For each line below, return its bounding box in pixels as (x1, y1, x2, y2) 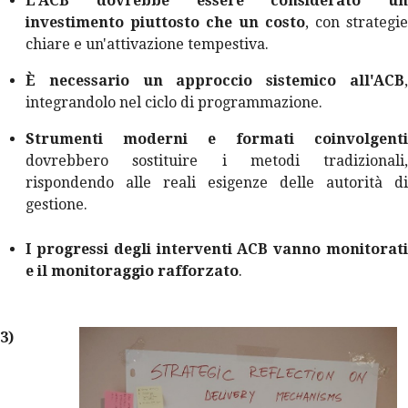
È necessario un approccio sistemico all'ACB (25, 71, 404, 89)
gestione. (25, 195, 87, 213)
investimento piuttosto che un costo (25, 13, 305, 31)
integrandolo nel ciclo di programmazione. (25, 93, 322, 111)
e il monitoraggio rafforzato (25, 261, 239, 280)
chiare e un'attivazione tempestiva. (25, 35, 269, 53)
